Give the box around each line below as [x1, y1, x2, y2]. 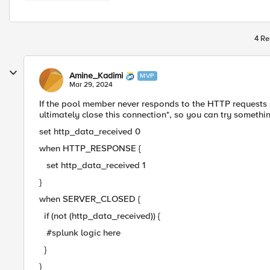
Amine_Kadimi [69, 71, 123, 81]
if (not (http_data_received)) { [39, 210, 160, 221]
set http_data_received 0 [39, 126, 140, 137]
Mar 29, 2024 [69, 80, 113, 89]
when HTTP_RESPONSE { [39, 143, 141, 154]
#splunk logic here [39, 227, 121, 238]
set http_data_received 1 [39, 160, 145, 171]
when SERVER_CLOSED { [39, 193, 140, 204]
